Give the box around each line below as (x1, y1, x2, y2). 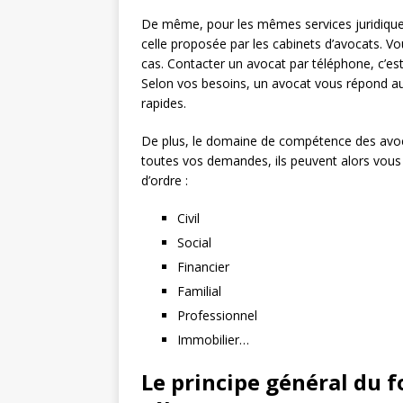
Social (177, 234, 211, 251)
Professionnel (177, 307, 257, 324)
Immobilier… (177, 331, 249, 348)
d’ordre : (141, 172, 188, 189)
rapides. (141, 94, 186, 112)
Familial (177, 282, 221, 300)
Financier (177, 258, 229, 275)
